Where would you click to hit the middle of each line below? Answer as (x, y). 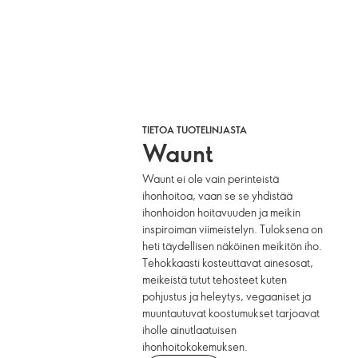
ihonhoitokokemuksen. (195, 346)
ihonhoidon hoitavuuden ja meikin (222, 212)
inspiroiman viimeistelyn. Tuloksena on (233, 229)
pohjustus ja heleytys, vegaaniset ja (227, 296)
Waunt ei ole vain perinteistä (211, 179)
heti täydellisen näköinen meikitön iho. (233, 246)
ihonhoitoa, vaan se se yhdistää (218, 195)
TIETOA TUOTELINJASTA (195, 129)
